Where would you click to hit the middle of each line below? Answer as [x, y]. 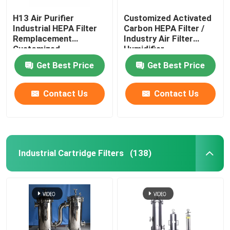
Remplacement [43, 38]
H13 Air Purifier [44, 18]
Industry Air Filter [159, 38]
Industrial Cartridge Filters [71, 153]
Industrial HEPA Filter [55, 28]
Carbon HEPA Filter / [164, 28]
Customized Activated [168, 18]
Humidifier [144, 49]
